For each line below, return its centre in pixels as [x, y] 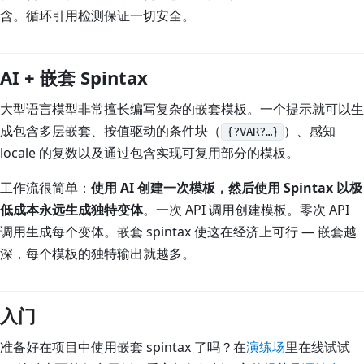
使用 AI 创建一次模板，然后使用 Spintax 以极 [227, 188]
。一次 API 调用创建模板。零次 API [246, 210]
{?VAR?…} [252, 132]
